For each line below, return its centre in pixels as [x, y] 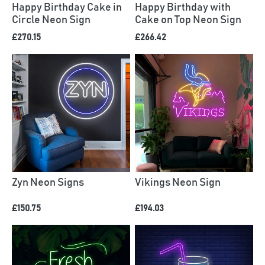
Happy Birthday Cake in [67, 7]
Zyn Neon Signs [48, 182]
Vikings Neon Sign [178, 182]
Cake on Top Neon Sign [188, 20]
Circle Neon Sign [51, 20]
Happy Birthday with [183, 7]
